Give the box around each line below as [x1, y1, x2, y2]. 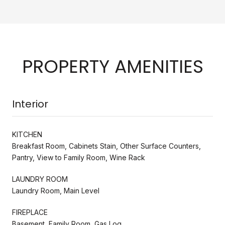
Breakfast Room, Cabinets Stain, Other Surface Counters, [12, 141, 201, 150]
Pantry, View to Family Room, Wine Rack [12, 153, 145, 162]
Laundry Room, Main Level [12, 186, 99, 195]
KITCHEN [12, 130, 42, 139]
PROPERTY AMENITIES [22, 53, 203, 79]
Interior [12, 96, 48, 111]
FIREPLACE [12, 207, 48, 216]
